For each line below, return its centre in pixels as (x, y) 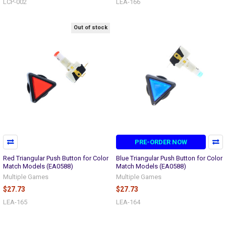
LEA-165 (15, 202)
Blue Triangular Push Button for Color (169, 158)
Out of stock (91, 28)
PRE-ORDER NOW (161, 142)
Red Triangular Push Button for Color (56, 158)
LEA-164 (128, 202)
